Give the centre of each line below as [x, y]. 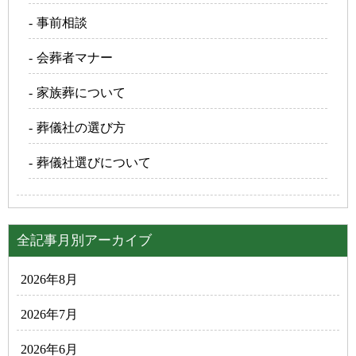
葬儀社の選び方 [81, 127]
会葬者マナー [75, 57]
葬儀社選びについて [94, 162]
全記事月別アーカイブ [84, 240]
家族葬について [81, 92]
